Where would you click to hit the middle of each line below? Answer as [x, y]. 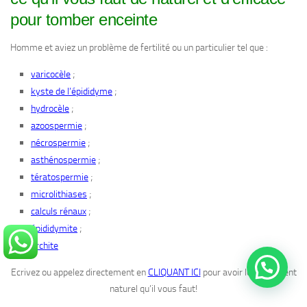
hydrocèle [50, 109]
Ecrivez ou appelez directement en [79, 273]
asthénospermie [63, 160]
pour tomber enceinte [84, 20]
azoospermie [57, 126]
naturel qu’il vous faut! [153, 289]
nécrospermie [58, 143]
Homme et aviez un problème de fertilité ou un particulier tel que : [139, 48]
